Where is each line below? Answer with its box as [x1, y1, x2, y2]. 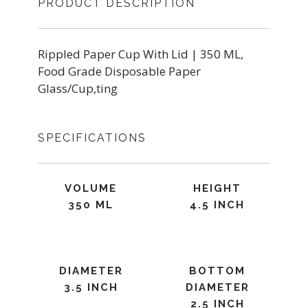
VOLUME [65, 182, 117, 195]
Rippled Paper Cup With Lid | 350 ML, [38, 46, 243, 62]
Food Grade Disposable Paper [38, 63, 201, 79]
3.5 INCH [63, 281, 118, 294]
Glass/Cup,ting [38, 80, 118, 96]
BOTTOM [189, 265, 245, 277]
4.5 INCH [190, 199, 245, 211]
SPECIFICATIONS [38, 131, 146, 144]
